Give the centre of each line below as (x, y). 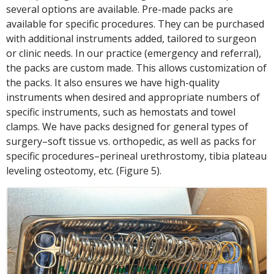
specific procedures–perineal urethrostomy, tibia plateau (136, 156)
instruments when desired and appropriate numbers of (133, 98)
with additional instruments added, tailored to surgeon (131, 39)
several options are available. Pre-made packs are (120, 9)
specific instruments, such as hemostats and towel (121, 112)
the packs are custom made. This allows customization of (136, 68)
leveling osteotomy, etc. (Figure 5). (84, 171)
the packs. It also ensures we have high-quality (113, 83)
